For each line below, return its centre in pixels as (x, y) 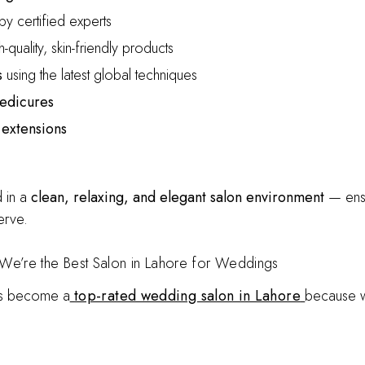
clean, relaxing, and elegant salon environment (177, 197)
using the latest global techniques (99, 75)
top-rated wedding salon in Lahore (187, 296)
